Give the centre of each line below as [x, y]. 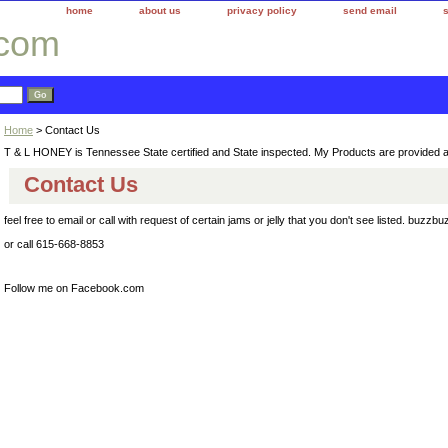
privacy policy [262, 10]
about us [160, 10]
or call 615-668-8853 [54, 244]
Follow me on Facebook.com [74, 288]
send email [370, 10]
